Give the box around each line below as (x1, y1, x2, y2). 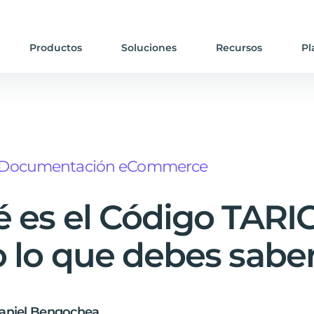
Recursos (215, 41, 262, 54)
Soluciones (121, 41, 177, 54)
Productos (29, 41, 82, 54)
